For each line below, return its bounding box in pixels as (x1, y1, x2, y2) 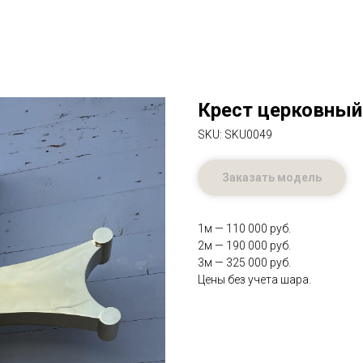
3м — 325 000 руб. (198, 256, 291, 269)
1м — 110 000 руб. (198, 222, 291, 235)
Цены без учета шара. (198, 273, 311, 286)
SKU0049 (224, 128, 272, 141)
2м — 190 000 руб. (198, 239, 291, 252)
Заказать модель (222, 171, 322, 184)
